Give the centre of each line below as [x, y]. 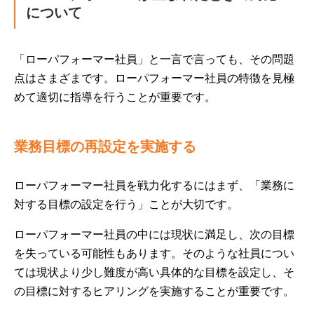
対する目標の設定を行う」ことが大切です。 [126, 204]
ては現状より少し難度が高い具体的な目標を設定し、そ [154, 272]
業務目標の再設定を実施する [105, 146]
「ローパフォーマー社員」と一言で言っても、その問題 [154, 59]
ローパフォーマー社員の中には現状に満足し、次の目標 [154, 234]
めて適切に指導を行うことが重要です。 [115, 97]
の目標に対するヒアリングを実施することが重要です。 [154, 291]
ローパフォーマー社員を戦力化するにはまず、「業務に [154, 185]
